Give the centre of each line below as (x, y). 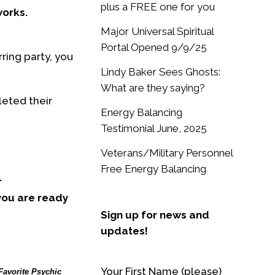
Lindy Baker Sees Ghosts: (160, 72)
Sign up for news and (155, 215)
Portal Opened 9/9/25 (153, 47)
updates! (124, 230)
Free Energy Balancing (153, 168)
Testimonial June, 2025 (153, 128)
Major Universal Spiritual (157, 31)
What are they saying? (153, 87)
